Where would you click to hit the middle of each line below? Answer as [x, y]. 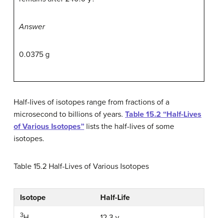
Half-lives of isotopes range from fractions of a [91, 102]
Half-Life [115, 197]
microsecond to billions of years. [69, 114]
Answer [32, 27]
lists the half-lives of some [129, 126]
